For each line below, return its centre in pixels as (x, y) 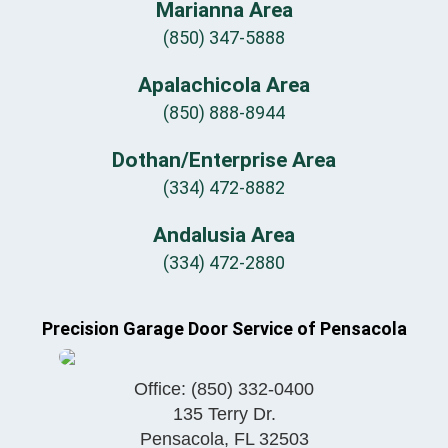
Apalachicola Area (224, 85)
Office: (162, 389)
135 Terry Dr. (224, 414)
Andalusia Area (224, 235)
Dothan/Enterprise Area (224, 160)
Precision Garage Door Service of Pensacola (224, 329)
